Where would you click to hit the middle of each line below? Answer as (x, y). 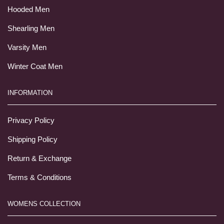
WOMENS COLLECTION (44, 203)
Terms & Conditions (39, 178)
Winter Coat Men (35, 67)
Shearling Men (31, 29)
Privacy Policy (31, 121)
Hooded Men (28, 10)
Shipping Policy (32, 140)
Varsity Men (27, 48)
